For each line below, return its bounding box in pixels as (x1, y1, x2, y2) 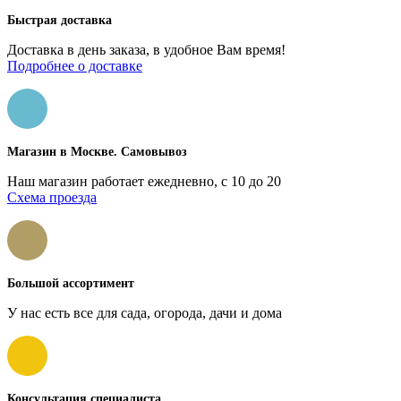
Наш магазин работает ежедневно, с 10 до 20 (7, 174, 281, 189)
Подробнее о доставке (7, 58, 142, 73)
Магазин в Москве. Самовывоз (7, 145, 187, 158)
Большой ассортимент (7, 277, 134, 290)
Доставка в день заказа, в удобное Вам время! (7, 42, 286, 57)
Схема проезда (7, 190, 97, 205)
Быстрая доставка (7, 13, 112, 27)
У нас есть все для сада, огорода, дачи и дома (7, 305, 282, 320)
